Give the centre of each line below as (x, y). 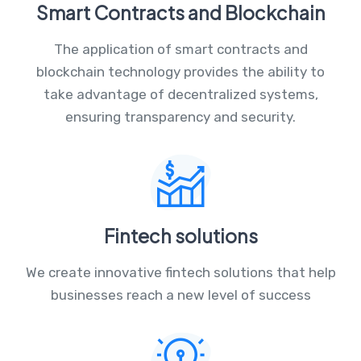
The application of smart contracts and (180, 49)
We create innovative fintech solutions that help (180, 272)
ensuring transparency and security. (180, 116)
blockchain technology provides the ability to (180, 71)
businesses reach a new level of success (180, 295)
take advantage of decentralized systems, (180, 94)
